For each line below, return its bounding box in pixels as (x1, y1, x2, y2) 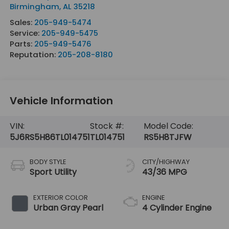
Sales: (9, 16, 34, 28)
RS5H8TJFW (143, 131, 192, 144)
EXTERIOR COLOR (33, 193, 88, 203)
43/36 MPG (142, 166, 187, 178)
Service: (9, 27, 41, 38)
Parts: (9, 38, 34, 49)
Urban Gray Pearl (33, 202, 103, 214)
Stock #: (89, 120, 124, 132)
